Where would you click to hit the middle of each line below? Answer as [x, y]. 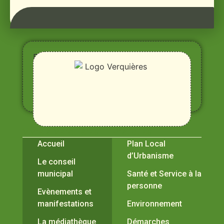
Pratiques [132, 132]
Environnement [154, 204]
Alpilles [46, 81]
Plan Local [146, 144]
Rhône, [45, 69]
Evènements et [64, 192]
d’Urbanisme [150, 156]
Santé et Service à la [164, 174]
